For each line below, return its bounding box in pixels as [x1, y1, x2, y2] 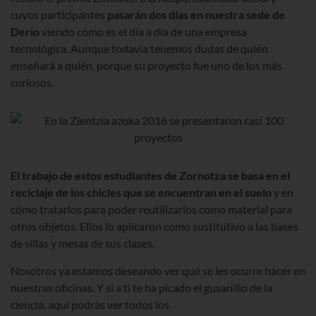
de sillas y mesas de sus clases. [11, 236, 154, 250]
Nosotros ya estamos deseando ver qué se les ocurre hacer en [11, 264, 305, 278]
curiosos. [11, 75, 54, 90]
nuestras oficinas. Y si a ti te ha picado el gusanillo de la [11, 281, 272, 295]
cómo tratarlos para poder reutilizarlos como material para [11, 202, 292, 217]
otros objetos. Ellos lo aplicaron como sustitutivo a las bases [11, 219, 298, 233]
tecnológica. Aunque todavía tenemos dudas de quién [11, 42, 268, 56]
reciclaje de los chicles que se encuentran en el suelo [11, 186, 272, 200]
